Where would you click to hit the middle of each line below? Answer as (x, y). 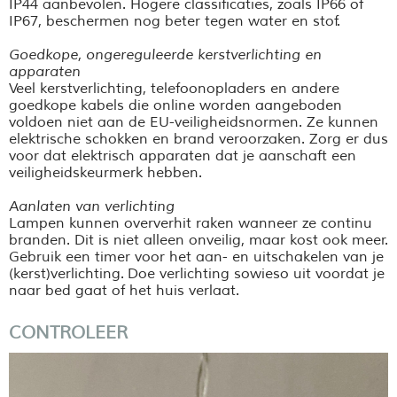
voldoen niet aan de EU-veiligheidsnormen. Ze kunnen (194, 122)
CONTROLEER (68, 332)
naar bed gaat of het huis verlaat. (126, 290)
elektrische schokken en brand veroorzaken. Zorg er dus (198, 139)
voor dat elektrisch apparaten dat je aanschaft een (183, 156)
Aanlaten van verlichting (93, 206)
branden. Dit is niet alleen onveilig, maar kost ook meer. (198, 240)
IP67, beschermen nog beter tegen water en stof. (175, 21)
